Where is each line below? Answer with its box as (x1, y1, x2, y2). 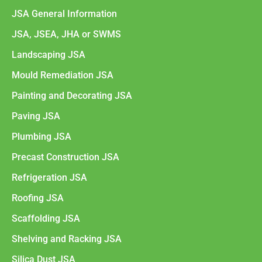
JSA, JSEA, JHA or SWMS (12, 28, 121, 40)
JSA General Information (12, 8, 117, 19)
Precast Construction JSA (12, 151, 119, 163)
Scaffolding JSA (12, 212, 80, 224)
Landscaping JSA (12, 49, 85, 60)
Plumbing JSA (12, 130, 71, 142)
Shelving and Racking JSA (12, 233, 122, 244)
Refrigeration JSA (12, 171, 87, 183)
